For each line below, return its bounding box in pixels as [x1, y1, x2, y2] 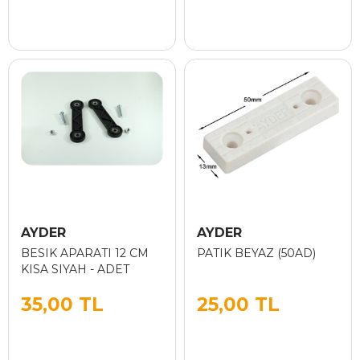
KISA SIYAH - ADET [21, 262, 129, 276]
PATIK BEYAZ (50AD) [197, 246, 316, 260]
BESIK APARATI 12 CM [21, 246, 149, 260]
